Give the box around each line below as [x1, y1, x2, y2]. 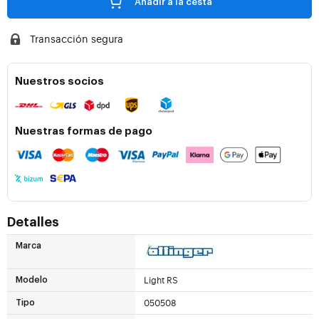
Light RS [143, 274, 178, 286]
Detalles [7, 216, 59, 229]
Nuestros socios [15, 76, 104, 88]
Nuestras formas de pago [15, 126, 152, 137]
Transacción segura [29, 32, 123, 46]
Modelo [16, 276, 48, 285]
